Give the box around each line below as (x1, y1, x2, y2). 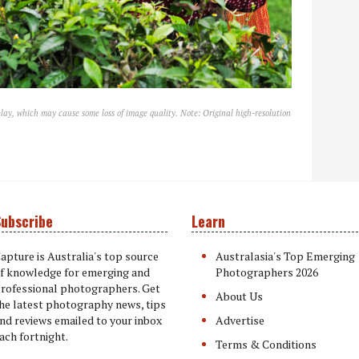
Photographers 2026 (216, 264, 318, 280)
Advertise (216, 313, 264, 328)
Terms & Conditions (216, 337, 317, 352)
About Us (216, 288, 263, 304)
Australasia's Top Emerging (216, 248, 355, 264)
